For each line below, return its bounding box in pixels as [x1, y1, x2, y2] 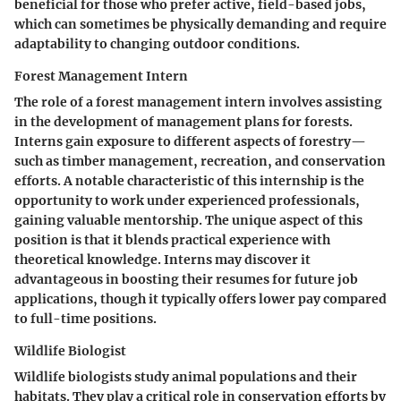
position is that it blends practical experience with [14, 231, 330, 248]
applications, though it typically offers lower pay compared [14, 290, 387, 307]
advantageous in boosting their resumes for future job [14, 270, 358, 287]
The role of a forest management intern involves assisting [14, 93, 382, 110]
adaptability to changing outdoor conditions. [14, 35, 300, 52]
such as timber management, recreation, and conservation [14, 152, 386, 169]
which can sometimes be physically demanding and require [14, 15, 387, 32]
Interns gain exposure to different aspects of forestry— [14, 132, 366, 149]
